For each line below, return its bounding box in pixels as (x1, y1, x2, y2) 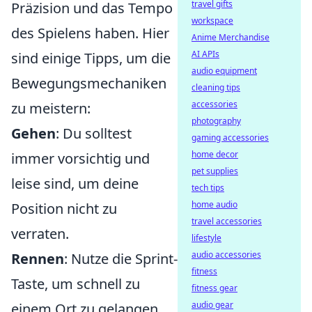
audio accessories (192, 249, 261, 260)
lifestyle (192, 232, 221, 244)
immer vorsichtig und (11, 149, 150, 169)
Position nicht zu (11, 199, 117, 219)
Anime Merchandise (192, 31, 270, 43)
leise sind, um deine (11, 174, 139, 194)
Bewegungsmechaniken (11, 74, 166, 93)
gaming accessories (192, 132, 269, 143)
